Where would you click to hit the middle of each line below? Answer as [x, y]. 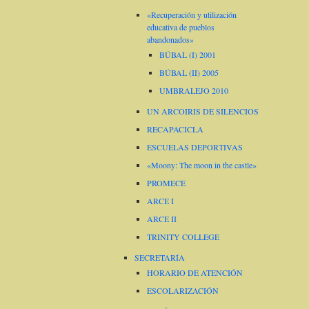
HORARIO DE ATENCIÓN [195, 272]
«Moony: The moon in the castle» [202, 165]
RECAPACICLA [175, 129]
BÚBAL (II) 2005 [189, 72]
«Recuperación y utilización [192, 14]
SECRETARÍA [160, 257]
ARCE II [162, 218]
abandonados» [170, 39]
